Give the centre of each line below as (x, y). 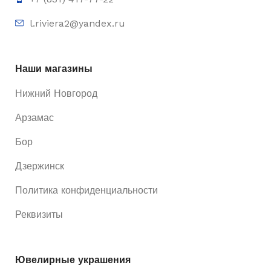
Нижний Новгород (56, 93)
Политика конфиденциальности (87, 190)
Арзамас (34, 117)
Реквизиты (39, 214)
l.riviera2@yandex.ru (77, 23)
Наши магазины (54, 68)
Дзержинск (40, 166)
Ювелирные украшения (73, 260)
